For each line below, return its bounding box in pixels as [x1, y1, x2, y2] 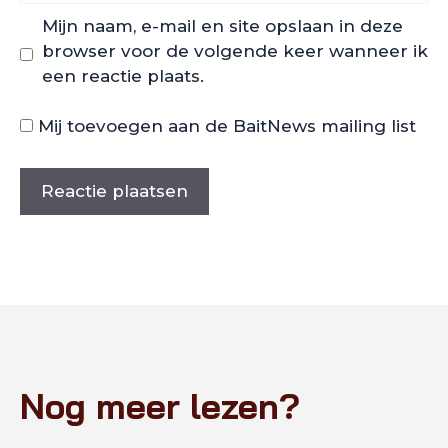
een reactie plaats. [41, 65, 204, 86]
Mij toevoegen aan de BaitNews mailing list [33, 116, 416, 137]
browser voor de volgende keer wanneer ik [41, 40, 428, 61]
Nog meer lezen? [20, 383, 300, 428]
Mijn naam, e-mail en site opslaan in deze [41, 15, 403, 36]
